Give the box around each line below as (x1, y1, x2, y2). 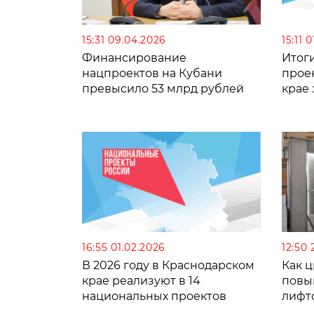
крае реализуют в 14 (82, 274, 200, 288)
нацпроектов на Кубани (82, 66, 222, 80)
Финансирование (82, 50, 186, 64)
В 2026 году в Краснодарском (82, 259, 254, 273)
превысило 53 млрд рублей (82, 81, 244, 95)
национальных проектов (82, 289, 226, 303)
